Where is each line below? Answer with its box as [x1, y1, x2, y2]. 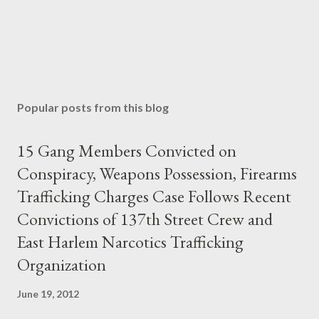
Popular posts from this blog [17, 100, 169, 114]
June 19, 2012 [17, 288, 79, 300]
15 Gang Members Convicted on [17, 140, 236, 162]
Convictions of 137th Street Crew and [17, 208, 273, 230]
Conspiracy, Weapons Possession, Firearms [17, 162, 297, 184]
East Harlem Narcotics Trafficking [17, 231, 244, 253]
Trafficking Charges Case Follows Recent [17, 185, 291, 207]
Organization [17, 253, 106, 276]
